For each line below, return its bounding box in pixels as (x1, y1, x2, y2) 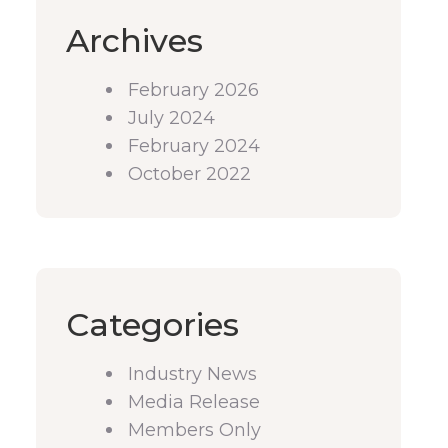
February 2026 (128, 79, 259, 101)
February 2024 (128, 135, 260, 157)
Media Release (128, 391, 260, 413)
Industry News (128, 363, 257, 385)
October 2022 (128, 163, 251, 185)
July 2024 (128, 107, 215, 129)
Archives (66, 21, 203, 60)
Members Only (128, 419, 261, 441)
